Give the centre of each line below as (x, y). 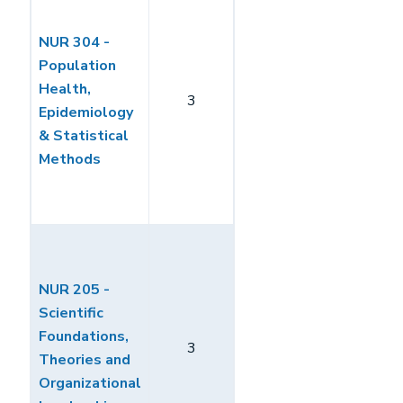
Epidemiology (86, 112)
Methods (70, 159)
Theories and (85, 360)
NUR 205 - (74, 290)
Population (77, 66)
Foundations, (84, 336)
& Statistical (84, 136)
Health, (65, 89)
